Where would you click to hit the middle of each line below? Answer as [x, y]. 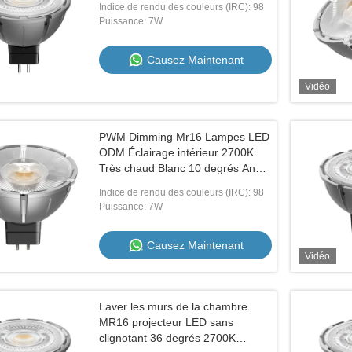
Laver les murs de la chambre [173, 306]
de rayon [121, 184]
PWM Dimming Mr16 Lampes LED [184, 137]
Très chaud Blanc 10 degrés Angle [185, 168]
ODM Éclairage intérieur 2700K [176, 152]
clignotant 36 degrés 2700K [167, 338]
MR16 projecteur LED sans [166, 322]
